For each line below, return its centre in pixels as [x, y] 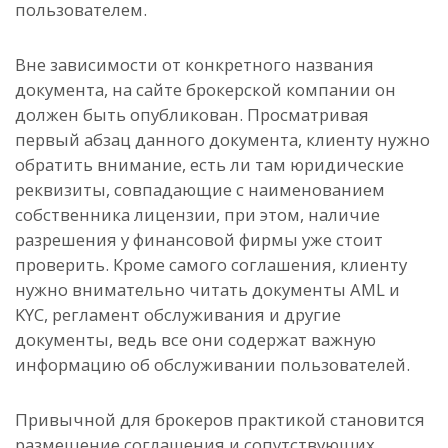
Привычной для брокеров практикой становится [220, 420]
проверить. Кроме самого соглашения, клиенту [211, 265]
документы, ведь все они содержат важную [195, 340]
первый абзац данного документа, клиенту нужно [222, 140]
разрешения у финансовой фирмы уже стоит [199, 240]
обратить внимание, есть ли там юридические [209, 165]
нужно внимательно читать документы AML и [207, 290]
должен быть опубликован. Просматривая [192, 115]
